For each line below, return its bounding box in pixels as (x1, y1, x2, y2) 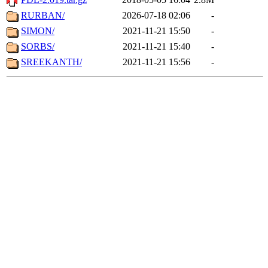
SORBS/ (21, 41, 54, 52)
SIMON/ (21, 26, 54, 36)
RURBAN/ (21, 10, 65, 21)
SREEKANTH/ (21, 57, 82, 68)
